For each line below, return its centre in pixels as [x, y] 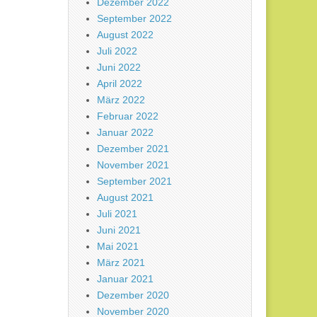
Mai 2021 [118, 247]
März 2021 [121, 263]
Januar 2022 [125, 133]
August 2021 [125, 198]
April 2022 [120, 84]
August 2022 [125, 35]
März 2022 [121, 100]
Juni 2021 [119, 230]
